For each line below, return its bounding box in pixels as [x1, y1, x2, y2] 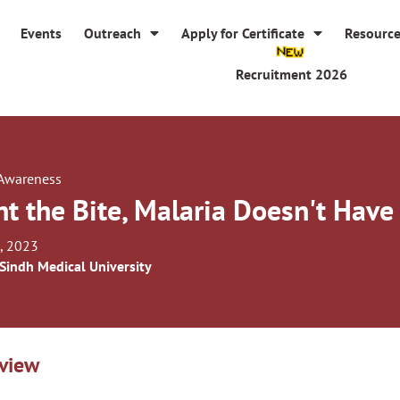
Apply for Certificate [181, 24, 305, 42]
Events [21, 24, 62, 42]
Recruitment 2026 [235, 65, 347, 83]
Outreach [84, 24, 142, 42]
